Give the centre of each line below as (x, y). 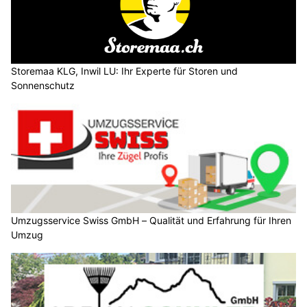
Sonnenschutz (43, 53)
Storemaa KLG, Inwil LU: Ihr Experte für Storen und (124, 38)
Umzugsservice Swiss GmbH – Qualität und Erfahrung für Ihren (151, 187)
